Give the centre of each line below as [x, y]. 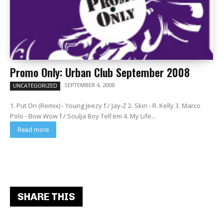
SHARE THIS [46, 197]
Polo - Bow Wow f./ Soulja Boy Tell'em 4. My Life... [83, 116]
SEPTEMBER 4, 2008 [89, 85]
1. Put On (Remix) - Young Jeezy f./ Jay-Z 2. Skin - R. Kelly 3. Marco [105, 106]
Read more [33, 130]
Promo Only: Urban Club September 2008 [100, 72]
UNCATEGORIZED [35, 86]
